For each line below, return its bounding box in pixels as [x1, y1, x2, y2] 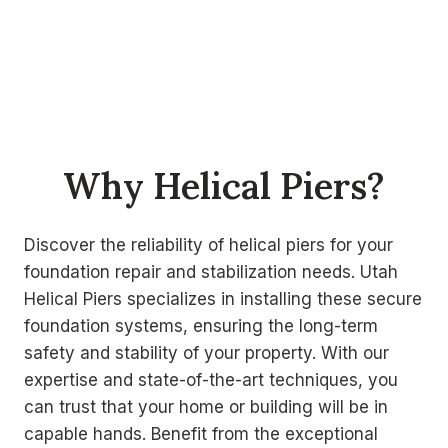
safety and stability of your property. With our [24, 342, 389, 363]
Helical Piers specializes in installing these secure [24, 288, 422, 309]
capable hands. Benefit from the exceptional [24, 423, 378, 444]
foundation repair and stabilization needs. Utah [24, 261, 398, 282]
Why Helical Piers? [63, 162, 385, 209]
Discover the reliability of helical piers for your [24, 234, 393, 255]
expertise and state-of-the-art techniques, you [24, 369, 398, 390]
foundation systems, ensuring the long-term [24, 315, 378, 336]
